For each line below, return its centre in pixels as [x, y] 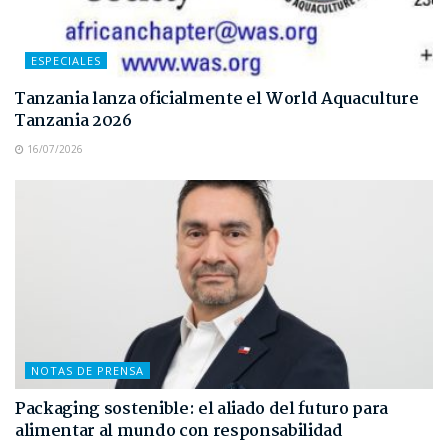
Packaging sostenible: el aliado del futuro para [201, 409]
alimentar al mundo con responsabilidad [179, 431]
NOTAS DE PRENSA [87, 370]
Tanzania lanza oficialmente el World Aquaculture [217, 99]
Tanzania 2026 [73, 121]
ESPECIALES [66, 60]
